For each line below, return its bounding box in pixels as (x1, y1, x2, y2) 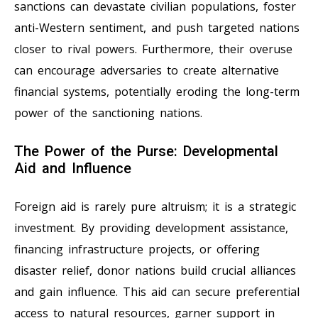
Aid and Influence (14, 160, 131, 177)
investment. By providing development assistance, (14, 220, 288, 236)
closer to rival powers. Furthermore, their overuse (14, 41, 292, 57)
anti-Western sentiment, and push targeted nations (14, 20, 300, 36)
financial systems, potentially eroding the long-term (14, 84, 300, 100)
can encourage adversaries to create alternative (14, 62, 279, 79)
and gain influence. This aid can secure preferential (14, 284, 300, 300)
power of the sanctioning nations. (14, 105, 202, 121)
